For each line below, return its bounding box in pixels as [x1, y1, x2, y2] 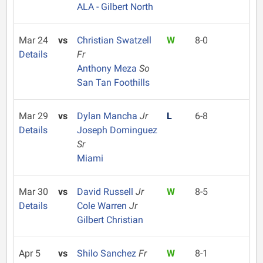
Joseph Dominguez [76, 124, 157, 136]
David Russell [76, 186, 136, 197]
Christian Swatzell [76, 35, 151, 46]
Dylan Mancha [76, 110, 140, 122]
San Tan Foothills [76, 77, 150, 88]
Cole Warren [76, 200, 129, 211]
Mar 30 [19, 186, 48, 197]
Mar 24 [19, 35, 48, 46]
